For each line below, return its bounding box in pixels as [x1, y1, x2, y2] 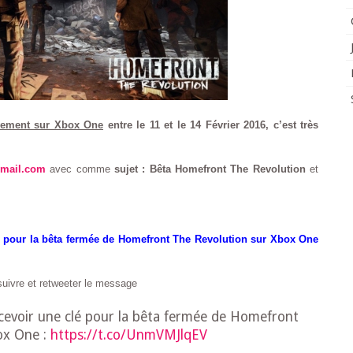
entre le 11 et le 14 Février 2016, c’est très [103, 119, 318, 132]
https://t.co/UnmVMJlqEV [50, 327, 207, 344]
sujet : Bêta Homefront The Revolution [113, 163, 306, 176]
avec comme [45, 163, 114, 176]
